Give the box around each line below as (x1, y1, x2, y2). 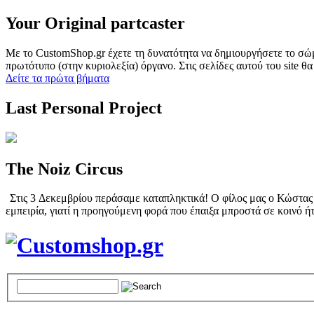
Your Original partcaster (6, 13, 185, 32)
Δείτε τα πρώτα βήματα (6, 71, 109, 84)
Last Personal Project (6, 98, 162, 117)
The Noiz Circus (6, 159, 123, 178)
